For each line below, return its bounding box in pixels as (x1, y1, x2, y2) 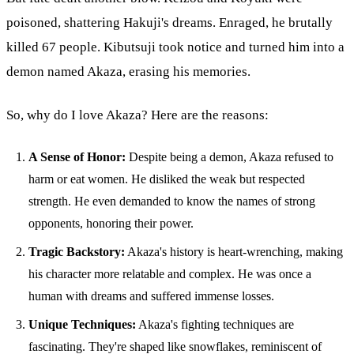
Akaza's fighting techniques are (136, 317, 294, 331)
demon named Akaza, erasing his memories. (6, 63, 250, 79)
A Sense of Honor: (28, 149, 126, 164)
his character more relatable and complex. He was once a (28, 266, 311, 281)
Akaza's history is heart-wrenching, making (125, 244, 343, 258)
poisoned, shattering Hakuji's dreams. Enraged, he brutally (6, 14, 333, 30)
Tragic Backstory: (28, 244, 125, 258)
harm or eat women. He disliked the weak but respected (28, 171, 305, 186)
